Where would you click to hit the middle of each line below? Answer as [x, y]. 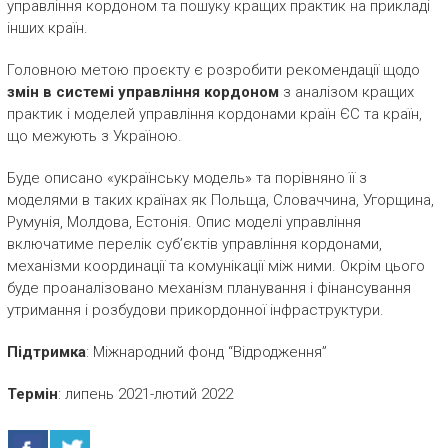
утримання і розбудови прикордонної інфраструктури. [195, 310]
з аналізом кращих [348, 92]
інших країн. [47, 28]
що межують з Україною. [94, 136]
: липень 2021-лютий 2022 [145, 394]
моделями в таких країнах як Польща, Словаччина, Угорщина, [220, 200]
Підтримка [46, 352]
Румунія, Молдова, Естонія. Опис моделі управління [183, 222]
